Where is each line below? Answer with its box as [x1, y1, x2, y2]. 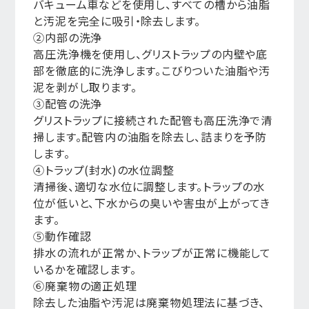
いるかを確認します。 [33, 261, 137, 277]
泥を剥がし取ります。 [33, 79, 137, 95]
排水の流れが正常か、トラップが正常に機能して [33, 244, 271, 261]
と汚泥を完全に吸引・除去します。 [33, 12, 201, 29]
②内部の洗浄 [33, 29, 103, 46]
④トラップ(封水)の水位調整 [33, 161, 175, 178]
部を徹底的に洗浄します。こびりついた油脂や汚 [33, 62, 270, 79]
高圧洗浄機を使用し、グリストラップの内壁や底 [33, 46, 268, 62]
